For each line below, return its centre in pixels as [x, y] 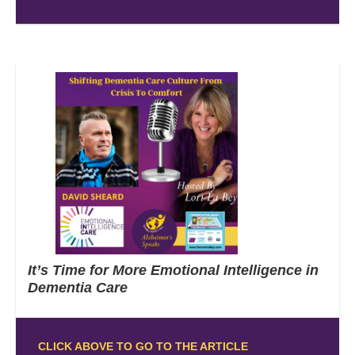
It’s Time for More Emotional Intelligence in [173, 270]
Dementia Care [80, 287]
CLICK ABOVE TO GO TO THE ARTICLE [143, 346]
